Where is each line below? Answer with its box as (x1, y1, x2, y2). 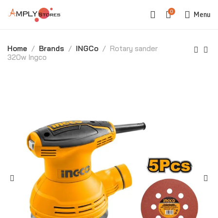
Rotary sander (110, 44, 158, 53)
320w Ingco (7, 53, 47, 62)
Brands (39, 44, 64, 53)
